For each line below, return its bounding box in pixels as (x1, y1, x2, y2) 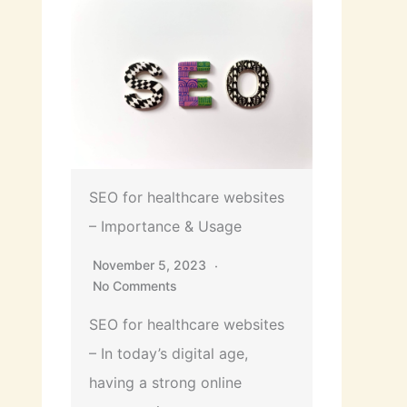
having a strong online (89, 373, 242, 392)
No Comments (93, 278, 177, 294)
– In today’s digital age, (89, 344, 248, 363)
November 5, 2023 (93, 257, 210, 273)
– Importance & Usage (89, 217, 242, 236)
